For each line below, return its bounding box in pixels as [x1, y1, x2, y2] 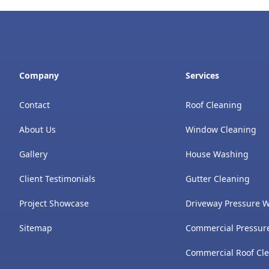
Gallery [19, 148, 47, 160]
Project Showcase [19, 197, 89, 209]
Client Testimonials [19, 172, 95, 184]
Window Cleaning [186, 123, 257, 135]
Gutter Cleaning [186, 172, 250, 184]
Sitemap [19, 222, 52, 234]
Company [19, 69, 59, 81]
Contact [19, 98, 50, 110]
